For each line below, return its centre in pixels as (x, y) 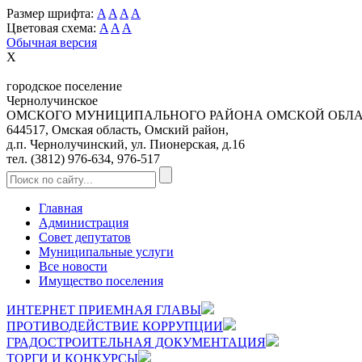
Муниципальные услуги (106, 252)
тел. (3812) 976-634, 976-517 (83, 159)
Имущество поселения (101, 281)
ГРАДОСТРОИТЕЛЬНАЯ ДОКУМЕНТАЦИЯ (136, 342)
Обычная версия (52, 42)
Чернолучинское (52, 101)
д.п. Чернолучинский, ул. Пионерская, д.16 (126, 144)
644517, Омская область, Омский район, (118, 130)
